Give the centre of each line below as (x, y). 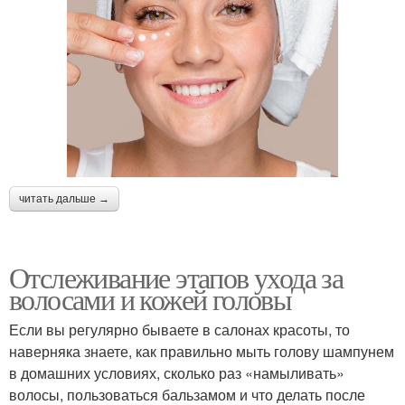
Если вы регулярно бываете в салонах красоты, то (179, 329)
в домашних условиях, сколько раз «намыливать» (177, 372)
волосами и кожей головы (151, 298)
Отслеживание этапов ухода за (176, 277)
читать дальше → (64, 198)
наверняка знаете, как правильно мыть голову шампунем (202, 351)
